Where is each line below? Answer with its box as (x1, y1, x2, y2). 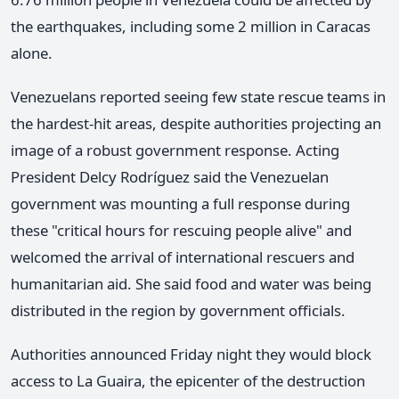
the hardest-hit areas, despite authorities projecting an (11, 113, 381, 134)
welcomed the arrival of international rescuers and (11, 247, 354, 268)
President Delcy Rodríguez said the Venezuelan (11, 167, 329, 188)
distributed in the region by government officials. (11, 300, 346, 322)
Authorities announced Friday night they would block (11, 344, 371, 365)
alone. (11, 43, 53, 64)
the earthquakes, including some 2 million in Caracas (11, 16, 370, 37)
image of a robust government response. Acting (11, 140, 339, 161)
